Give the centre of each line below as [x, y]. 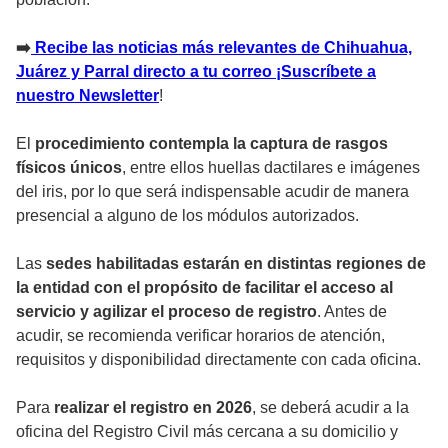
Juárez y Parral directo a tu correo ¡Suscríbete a [196, 71]
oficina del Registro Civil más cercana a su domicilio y [207, 431]
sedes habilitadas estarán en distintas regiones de [236, 263]
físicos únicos [69, 167]
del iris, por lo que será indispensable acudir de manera [212, 191]
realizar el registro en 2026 [151, 407]
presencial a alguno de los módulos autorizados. [187, 215]
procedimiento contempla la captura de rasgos [211, 143]
